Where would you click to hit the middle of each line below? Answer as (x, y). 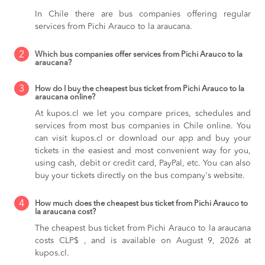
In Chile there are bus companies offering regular (143, 14)
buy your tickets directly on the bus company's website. (140, 175)
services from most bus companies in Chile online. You (143, 126)
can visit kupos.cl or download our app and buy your (143, 138)
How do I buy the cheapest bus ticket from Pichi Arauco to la (140, 89)
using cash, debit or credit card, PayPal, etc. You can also (143, 163)
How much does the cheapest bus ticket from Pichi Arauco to (141, 203)
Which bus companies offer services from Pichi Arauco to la (139, 54)
